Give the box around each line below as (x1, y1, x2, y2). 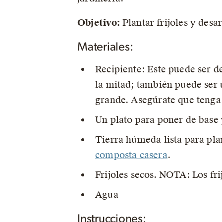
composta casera (95, 149, 167, 161)
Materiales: (77, 41, 133, 53)
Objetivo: (77, 17, 122, 28)
